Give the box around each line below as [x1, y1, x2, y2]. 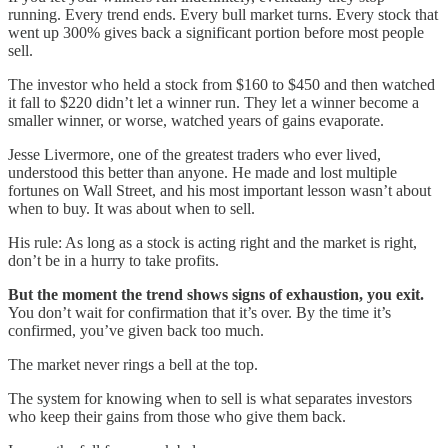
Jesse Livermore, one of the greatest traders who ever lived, [8, 146, 381, 164]
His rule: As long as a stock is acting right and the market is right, [8, 234, 417, 252]
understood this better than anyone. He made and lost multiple [8, 164, 397, 182]
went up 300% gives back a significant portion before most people [8, 24, 424, 42]
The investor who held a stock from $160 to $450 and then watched [8, 76, 435, 94]
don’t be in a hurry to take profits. [8, 252, 219, 270]
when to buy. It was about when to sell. [8, 200, 255, 218]
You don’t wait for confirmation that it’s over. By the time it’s [8, 304, 391, 322]
